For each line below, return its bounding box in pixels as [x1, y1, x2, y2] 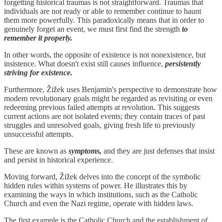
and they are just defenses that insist [104, 147, 215, 156]
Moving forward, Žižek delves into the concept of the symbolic [4, 172, 201, 181]
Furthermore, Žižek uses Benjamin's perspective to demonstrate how [4, 85, 217, 94]
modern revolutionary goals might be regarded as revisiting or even [4, 94, 213, 103]
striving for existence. [4, 68, 74, 77]
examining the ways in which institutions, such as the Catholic [4, 190, 198, 199]
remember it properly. [4, 34, 72, 43]
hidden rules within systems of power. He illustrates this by [4, 181, 187, 190]
